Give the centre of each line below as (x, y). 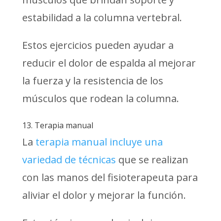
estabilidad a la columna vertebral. (102, 17)
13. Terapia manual (57, 125)
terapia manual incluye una (99, 142)
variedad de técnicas (69, 159)
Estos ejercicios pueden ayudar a (98, 45)
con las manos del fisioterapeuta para (110, 177)
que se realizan (152, 159)
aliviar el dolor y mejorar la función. (104, 195)
